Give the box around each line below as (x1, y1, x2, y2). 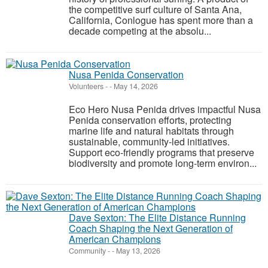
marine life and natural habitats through (69, 124, 234, 138)
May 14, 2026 (112, 81, 158, 92)
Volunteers (69, 81, 103, 92)
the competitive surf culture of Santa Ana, (69, 2, 242, 16)
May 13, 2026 (114, 245, 160, 256)
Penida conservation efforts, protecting (69, 113, 232, 127)
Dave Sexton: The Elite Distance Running (69, 211, 246, 224)
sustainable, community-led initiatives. (69, 135, 230, 148)
